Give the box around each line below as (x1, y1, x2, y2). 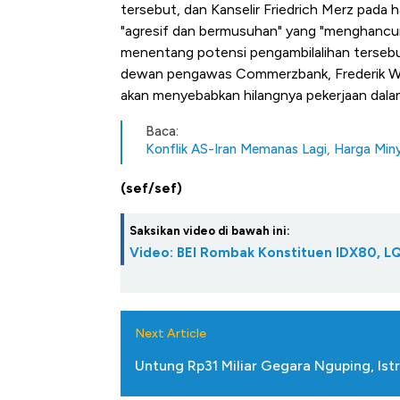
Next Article (135, 326, 206, 342)
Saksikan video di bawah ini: (129, 224, 290, 238)
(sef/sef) (121, 179, 182, 197)
